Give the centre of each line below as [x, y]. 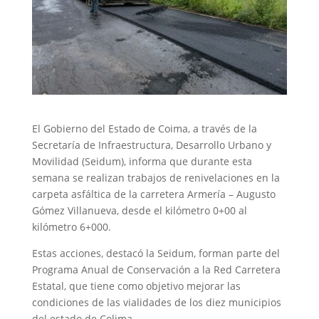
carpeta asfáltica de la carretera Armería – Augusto [153, 194]
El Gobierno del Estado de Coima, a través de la [144, 128]
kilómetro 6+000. [71, 226]
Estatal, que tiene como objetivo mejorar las [136, 286]
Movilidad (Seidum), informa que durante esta [142, 161]
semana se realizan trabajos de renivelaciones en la [156, 177]
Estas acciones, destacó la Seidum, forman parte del [156, 253]
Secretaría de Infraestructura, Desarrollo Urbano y [151, 145]
